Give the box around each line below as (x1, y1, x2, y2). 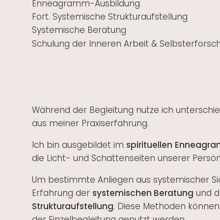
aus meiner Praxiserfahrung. (31, 117, 149, 129)
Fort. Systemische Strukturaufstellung (31, 10, 188, 23)
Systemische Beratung (31, 24, 126, 36)
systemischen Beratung (92, 187, 193, 199)
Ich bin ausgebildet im (31, 138, 126, 151)
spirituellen (126, 138, 172, 151)
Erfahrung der (31, 187, 92, 199)
